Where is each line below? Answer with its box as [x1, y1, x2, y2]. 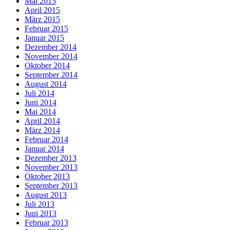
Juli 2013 [25, 200, 54, 209]
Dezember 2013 [25, 154, 76, 163]
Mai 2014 [25, 107, 56, 117]
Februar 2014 [25, 135, 68, 144]
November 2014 [25, 52, 78, 61]
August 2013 [25, 190, 67, 200]
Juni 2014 [25, 98, 56, 107]
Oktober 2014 [25, 61, 70, 70]
